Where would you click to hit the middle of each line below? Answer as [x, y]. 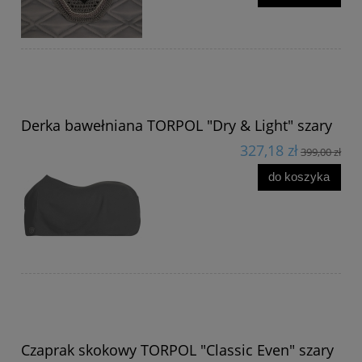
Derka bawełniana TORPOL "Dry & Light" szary [177, 125]
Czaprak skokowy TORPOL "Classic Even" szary [177, 349]
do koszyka [299, 177]
